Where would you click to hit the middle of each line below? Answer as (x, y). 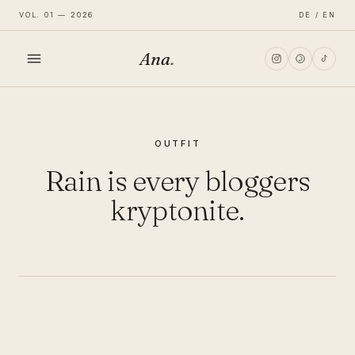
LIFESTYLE (54, 198)
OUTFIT (177, 143)
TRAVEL (44, 242)
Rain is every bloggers (177, 181)
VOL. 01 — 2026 (57, 15)
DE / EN (317, 15)
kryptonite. (177, 210)
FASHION (48, 153)
